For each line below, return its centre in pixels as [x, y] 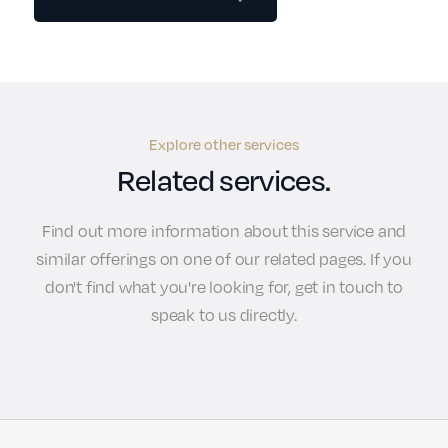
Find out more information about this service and [224, 231]
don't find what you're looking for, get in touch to [224, 287]
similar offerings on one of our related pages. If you [224, 259]
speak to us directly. [224, 315]
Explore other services [223, 144]
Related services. [224, 179]
